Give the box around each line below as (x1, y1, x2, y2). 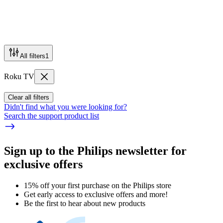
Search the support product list (4, 111, 99, 120)
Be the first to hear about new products (24, 199, 145, 208)
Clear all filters (8, 93, 49, 101)
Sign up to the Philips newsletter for (4, 144, 187, 157)
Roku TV (4, 72, 34, 81)
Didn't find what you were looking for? (4, 102, 127, 111)
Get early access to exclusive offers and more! (24, 190, 168, 199)
